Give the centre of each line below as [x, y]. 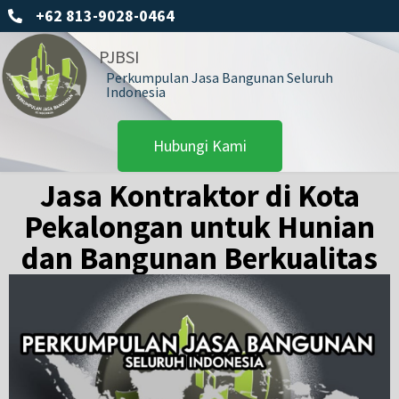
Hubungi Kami [199, 145]
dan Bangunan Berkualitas [199, 258]
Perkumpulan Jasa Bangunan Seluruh [219, 78]
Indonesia [135, 92]
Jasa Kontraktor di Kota [199, 195]
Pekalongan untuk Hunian [199, 227]
